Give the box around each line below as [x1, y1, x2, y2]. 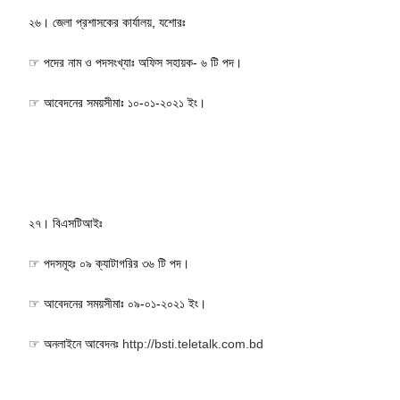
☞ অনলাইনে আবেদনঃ [29, 336, 123, 351]
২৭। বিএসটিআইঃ [29, 215, 104, 230]
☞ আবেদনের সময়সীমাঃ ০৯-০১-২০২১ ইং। [29, 296, 207, 311]
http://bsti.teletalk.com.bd [122, 336, 264, 351]
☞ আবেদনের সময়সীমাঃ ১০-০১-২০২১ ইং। [29, 95, 206, 110]
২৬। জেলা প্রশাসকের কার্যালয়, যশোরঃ [29, 14, 187, 29]
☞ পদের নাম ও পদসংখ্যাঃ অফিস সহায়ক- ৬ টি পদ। [29, 54, 243, 70]
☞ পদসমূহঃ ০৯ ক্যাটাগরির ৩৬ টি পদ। [29, 255, 190, 271]
